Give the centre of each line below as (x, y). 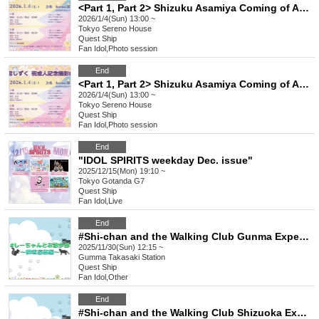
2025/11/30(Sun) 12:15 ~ (121, 247)
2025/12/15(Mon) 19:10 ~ (122, 171)
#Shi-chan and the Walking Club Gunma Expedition (304, 237)
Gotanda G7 (123, 181)
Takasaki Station (137, 257)
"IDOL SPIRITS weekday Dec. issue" (166, 161)
